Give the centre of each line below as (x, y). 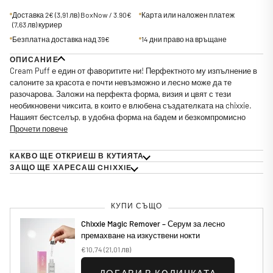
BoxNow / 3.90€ (105, 14)
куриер (50, 24)
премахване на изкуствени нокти (140, 235)
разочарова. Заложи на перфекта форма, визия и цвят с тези (120, 94)
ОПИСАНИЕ (34, 59)
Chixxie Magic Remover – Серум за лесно (153, 223)
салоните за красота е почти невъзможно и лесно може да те (121, 82)
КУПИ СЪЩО (136, 206)
